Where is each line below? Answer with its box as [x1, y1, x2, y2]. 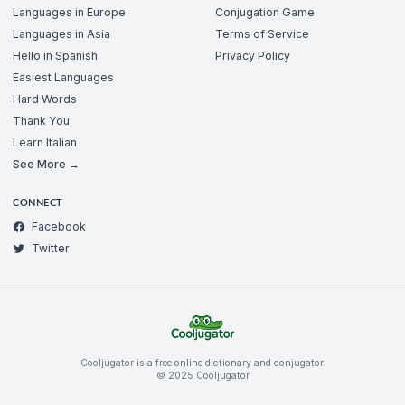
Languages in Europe [13, 5, 126, 19]
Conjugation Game [215, 5, 315, 19]
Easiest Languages [13, 70, 114, 84]
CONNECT [13, 198, 63, 208]
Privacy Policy [215, 48, 290, 62]
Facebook [32, 220, 86, 234]
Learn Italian [13, 135, 77, 149]
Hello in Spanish [13, 48, 98, 62]
